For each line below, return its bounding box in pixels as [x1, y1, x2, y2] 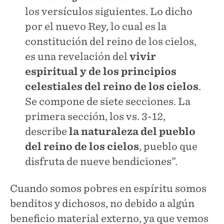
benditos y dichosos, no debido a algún [10, 197, 194, 209]
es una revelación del [25, 50, 129, 62]
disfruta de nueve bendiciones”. [25, 155, 177, 167]
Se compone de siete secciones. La [25, 95, 190, 107]
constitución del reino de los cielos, [25, 35, 196, 47]
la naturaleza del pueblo [69, 125, 195, 137]
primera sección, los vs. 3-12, [25, 110, 165, 122]
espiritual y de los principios [25, 65, 176, 77]
